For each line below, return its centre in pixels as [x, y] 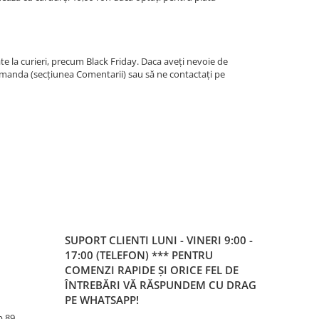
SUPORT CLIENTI [108, 240]
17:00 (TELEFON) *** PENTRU [139, 255]
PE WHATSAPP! [102, 300]
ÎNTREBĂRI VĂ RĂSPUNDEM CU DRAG [161, 285]
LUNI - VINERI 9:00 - [202, 240]
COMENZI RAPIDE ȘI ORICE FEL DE [152, 270]
